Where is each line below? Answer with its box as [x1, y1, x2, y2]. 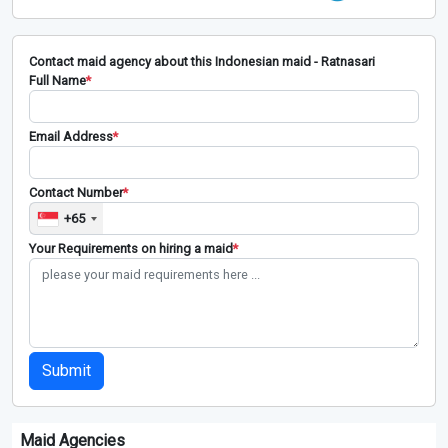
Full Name [29, 73, 86, 89]
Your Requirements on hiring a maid [29, 241, 233, 257]
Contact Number [29, 185, 123, 201]
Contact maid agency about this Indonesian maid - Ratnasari [29, 54, 375, 70]
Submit [42, 361, 91, 381]
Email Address [29, 129, 113, 145]
